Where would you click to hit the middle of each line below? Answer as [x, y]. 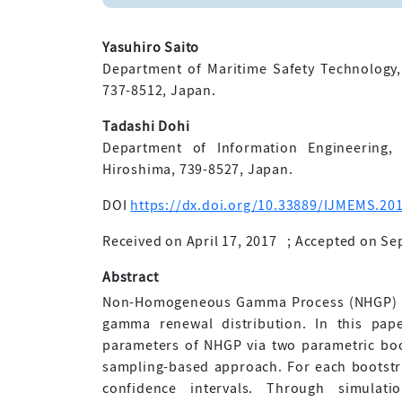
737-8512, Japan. [159, 90]
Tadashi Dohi [146, 126]
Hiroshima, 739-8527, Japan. [198, 169]
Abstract [131, 277]
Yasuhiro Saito [151, 47]
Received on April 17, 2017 [190, 241]
